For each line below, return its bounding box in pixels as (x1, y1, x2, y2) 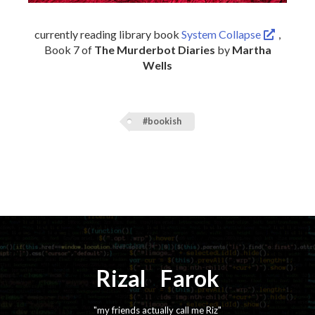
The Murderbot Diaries (94, 42, 215, 56)
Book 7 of (44, 42, 94, 56)
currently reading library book (34, 27, 181, 41)
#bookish (142, 116, 181, 127)
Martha (231, 42, 271, 56)
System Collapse (181, 27, 263, 41)
